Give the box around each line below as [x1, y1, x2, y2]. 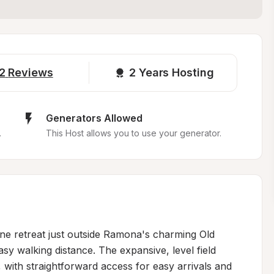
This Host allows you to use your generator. [45, 128, 221, 138]
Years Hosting [138, 66, 214, 79]
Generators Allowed [45, 112, 143, 124]
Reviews [8, 66, 53, 79]
